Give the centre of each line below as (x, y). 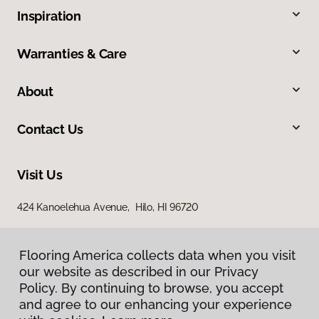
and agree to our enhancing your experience (156, 304)
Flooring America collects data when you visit (157, 255)
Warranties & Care (72, 54)
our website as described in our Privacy (139, 272)
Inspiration (49, 16)
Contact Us (51, 130)
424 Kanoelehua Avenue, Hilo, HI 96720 (108, 208)
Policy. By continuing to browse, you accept (151, 288)
